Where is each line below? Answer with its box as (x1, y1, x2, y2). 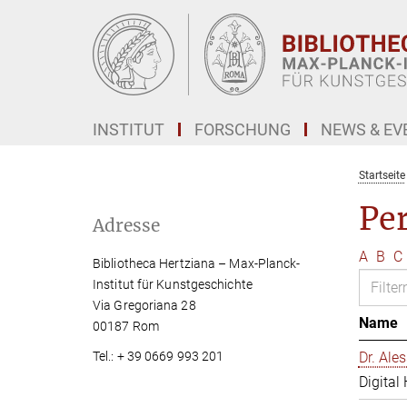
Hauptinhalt (5, 8, 80, 25)
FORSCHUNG (194, 120, 291, 139)
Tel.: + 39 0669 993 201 (93, 349, 224, 363)
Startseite (358, 169, 405, 182)
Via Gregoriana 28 (93, 298, 196, 313)
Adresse (93, 214, 160, 236)
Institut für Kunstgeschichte (93, 277, 253, 292)
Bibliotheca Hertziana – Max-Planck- (93, 256, 301, 271)
